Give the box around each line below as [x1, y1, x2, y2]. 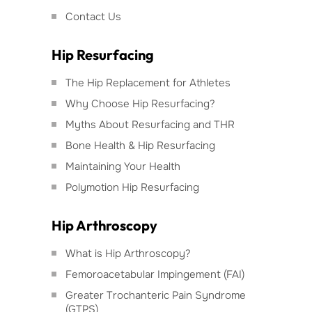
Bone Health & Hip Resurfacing [65, 138, 215, 153]
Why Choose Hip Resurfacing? [65, 96, 215, 111]
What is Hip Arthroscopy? [65, 246, 191, 260]
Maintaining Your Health [65, 159, 180, 173]
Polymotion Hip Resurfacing [65, 180, 199, 194]
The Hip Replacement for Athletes [65, 75, 231, 90]
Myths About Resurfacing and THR [65, 117, 235, 132]
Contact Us [65, 9, 121, 24]
